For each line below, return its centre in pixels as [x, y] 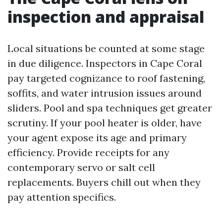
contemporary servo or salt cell [81, 167]
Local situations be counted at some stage [106, 48]
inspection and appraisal [106, 17]
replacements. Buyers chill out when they [104, 182]
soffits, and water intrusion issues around [105, 93]
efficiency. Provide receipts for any [88, 152]
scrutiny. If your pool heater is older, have [105, 123]
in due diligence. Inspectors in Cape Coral [105, 63]
